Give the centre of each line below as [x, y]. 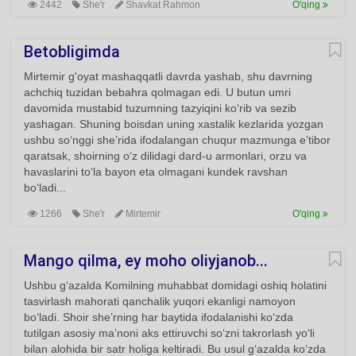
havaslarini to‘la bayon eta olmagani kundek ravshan [156, 172]
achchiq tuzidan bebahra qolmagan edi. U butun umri [157, 92]
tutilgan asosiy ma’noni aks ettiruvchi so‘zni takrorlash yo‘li [169, 333]
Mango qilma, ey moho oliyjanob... [146, 261]
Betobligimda [72, 52]
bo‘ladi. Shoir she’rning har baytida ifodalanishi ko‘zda [159, 317]
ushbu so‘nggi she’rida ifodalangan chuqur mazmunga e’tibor [177, 140]
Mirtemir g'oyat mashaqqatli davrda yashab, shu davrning [168, 76]
